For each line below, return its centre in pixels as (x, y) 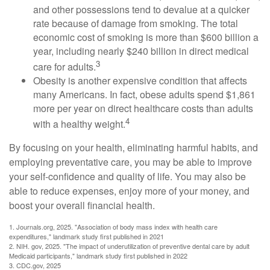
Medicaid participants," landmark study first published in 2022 (98, 256)
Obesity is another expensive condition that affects (140, 80)
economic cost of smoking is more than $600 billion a (146, 37)
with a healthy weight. (79, 124)
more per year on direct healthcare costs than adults (143, 108)
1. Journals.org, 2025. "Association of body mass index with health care (113, 227)
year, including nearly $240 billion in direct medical (141, 51)
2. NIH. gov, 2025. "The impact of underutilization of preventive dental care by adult (129, 246)
